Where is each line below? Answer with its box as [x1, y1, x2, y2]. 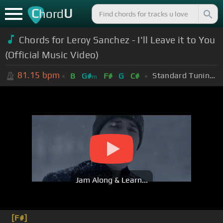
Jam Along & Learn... [75, 175, 148, 185]
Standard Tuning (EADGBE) [209, 70, 215, 80]
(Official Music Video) [4, 49, 99, 60]
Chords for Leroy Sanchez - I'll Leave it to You [18, 34, 216, 45]
